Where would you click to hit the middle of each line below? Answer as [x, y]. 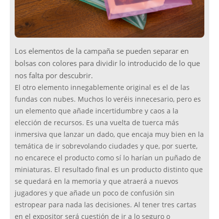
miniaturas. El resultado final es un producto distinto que [109, 170]
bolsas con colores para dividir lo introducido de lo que [107, 63]
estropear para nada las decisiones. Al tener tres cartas [106, 205]
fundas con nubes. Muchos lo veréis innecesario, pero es [108, 99]
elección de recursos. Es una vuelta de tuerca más [97, 123]
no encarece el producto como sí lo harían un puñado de [108, 158]
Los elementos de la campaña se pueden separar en [102, 51]
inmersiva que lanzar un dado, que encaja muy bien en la [109, 135]
